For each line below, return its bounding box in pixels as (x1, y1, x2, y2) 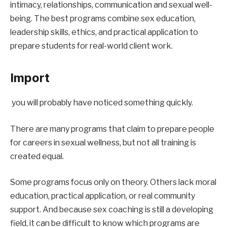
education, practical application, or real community (10, 191, 195, 201)
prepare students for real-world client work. (10, 41, 173, 51)
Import (10, 70, 50, 86)
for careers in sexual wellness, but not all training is (10, 137, 196, 147)
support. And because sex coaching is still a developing (10, 205, 213, 215)
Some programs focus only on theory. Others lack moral (10, 177, 216, 187)
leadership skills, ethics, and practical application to (10, 27, 198, 37)
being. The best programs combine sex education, (10, 13, 196, 23)
